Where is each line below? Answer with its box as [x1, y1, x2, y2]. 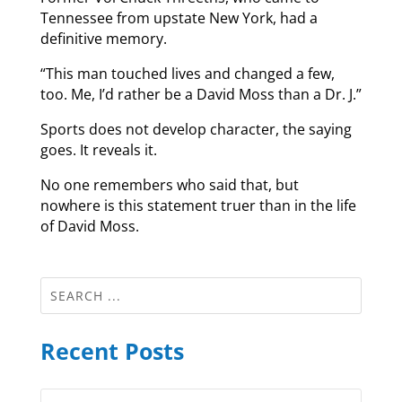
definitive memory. [39, 28, 167, 48]
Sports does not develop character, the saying [39, 118, 352, 139]
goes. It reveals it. [39, 139, 157, 160]
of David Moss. [39, 215, 139, 236]
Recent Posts [39, 335, 184, 366]
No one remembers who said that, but [39, 174, 299, 195]
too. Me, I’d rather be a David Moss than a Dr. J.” [39, 83, 362, 104]
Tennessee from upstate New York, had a [39, 7, 318, 28]
